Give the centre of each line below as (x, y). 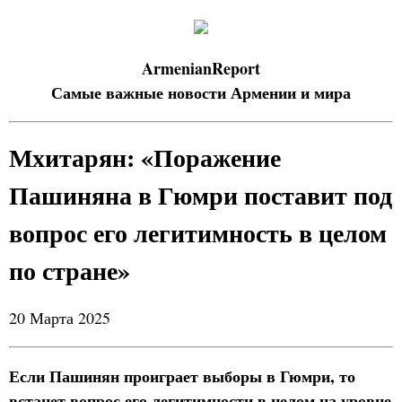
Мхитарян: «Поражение (145, 157)
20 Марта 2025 (60, 318)
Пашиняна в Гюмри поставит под (201, 195)
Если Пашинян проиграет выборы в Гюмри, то (182, 376)
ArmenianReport (201, 68)
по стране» (70, 271)
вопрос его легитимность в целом (198, 233)
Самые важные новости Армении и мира (201, 92)
